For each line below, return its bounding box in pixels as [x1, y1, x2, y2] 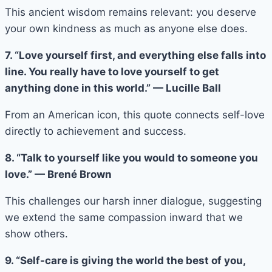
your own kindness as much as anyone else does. [5, 22, 248, 35]
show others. [5, 227, 68, 240]
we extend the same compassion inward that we [5, 211, 243, 223]
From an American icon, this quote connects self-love [5, 108, 265, 121]
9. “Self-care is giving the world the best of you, [5, 254, 245, 267]
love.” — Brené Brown [5, 168, 112, 180]
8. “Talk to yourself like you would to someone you [5, 151, 258, 164]
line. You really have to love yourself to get [5, 65, 219, 78]
